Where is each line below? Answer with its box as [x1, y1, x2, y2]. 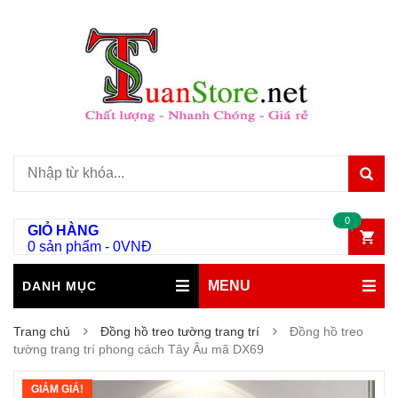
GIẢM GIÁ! [31, 383, 84, 395]
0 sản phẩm [28, 239, 101, 254]
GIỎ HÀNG [28, 223, 99, 238]
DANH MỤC [22, 279, 97, 293]
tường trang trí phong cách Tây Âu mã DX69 [13, 342, 264, 356]
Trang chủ [13, 324, 70, 338]
